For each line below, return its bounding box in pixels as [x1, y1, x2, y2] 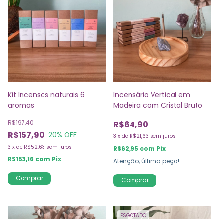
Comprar [121, 176, 149, 185]
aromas [8, 100, 34, 110]
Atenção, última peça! [113, 157, 179, 166]
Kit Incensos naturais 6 [8, 90, 85, 100]
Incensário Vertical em [113, 90, 190, 100]
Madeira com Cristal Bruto [113, 100, 202, 110]
